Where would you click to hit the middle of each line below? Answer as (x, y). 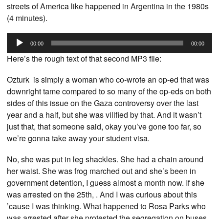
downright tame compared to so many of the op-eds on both (109, 91)
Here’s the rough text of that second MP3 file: (84, 58)
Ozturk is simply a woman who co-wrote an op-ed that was (108, 80)
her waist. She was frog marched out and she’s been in (101, 171)
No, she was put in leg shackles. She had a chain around (105, 159)
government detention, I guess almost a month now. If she (106, 183)
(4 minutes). (27, 18)
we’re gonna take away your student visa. (78, 138)
